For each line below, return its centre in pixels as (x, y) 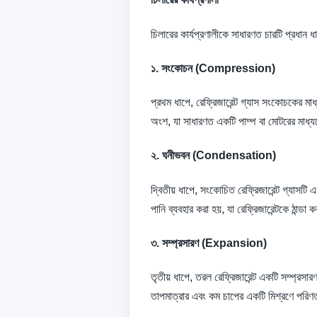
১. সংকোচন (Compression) (213, 68)
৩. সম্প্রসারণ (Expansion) (209, 243)
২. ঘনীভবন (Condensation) (213, 156)
